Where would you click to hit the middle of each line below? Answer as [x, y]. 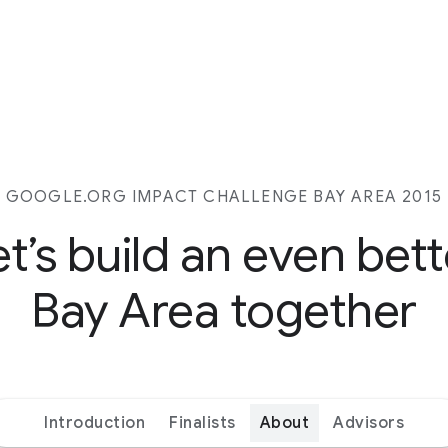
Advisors [368, 423]
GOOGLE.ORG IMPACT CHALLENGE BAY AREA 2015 [224, 197]
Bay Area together [224, 311]
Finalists [202, 423]
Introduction [94, 423]
